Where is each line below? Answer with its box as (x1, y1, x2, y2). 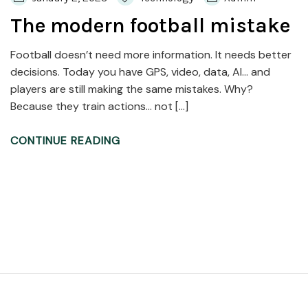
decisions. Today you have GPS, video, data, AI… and (10, 65, 270, 80)
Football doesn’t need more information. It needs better (10, 47, 291, 63)
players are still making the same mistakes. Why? (10, 82, 253, 97)
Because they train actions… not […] (10, 99, 188, 114)
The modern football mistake (10, 13, 290, 38)
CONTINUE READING (10, 133, 120, 148)
